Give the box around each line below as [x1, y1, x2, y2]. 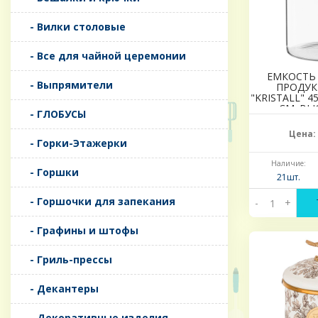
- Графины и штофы [21, 224, 138, 238]
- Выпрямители [21, 78, 113, 92]
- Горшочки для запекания [21, 194, 175, 209]
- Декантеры [21, 282, 99, 296]
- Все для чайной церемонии [21, 49, 186, 63]
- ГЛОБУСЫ [21, 107, 86, 121]
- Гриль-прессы [21, 253, 112, 267]
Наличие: [270, 158, 306, 169]
